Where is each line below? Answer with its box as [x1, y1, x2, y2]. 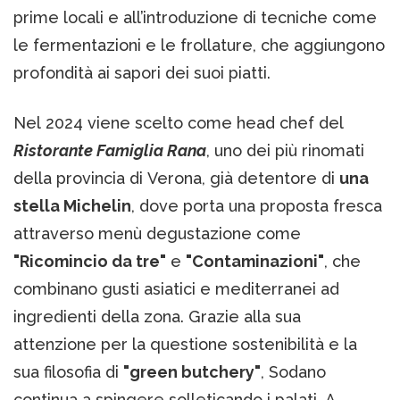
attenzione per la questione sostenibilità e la [13, 335, 357, 354]
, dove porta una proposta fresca [131, 196, 382, 216]
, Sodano [261, 362, 326, 382]
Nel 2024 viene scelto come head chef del [13, 113, 344, 133]
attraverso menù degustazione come [13, 224, 301, 244]
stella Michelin [13, 196, 131, 216]
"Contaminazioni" [186, 252, 324, 271]
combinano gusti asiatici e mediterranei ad [13, 279, 339, 299]
